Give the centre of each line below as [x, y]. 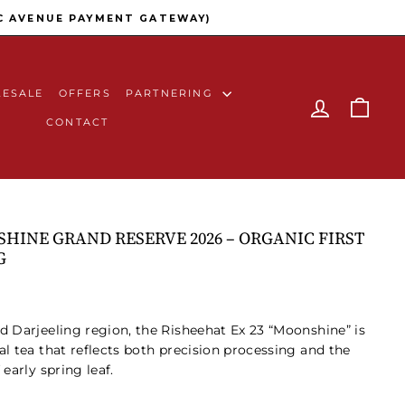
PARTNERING [172, 93]
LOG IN [356, 102]
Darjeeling [47, 330]
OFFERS [85, 93]
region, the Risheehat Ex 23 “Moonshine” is [223, 330]
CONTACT [77, 122]
